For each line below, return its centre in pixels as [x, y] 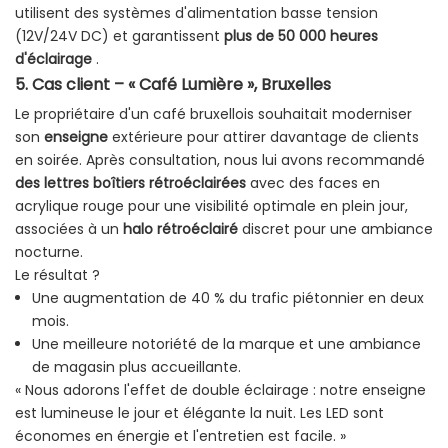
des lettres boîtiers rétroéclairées [130, 183]
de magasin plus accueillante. [136, 367]
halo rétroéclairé [180, 229]
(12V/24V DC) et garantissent [119, 36]
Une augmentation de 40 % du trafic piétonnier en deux [227, 298]
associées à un [69, 229]
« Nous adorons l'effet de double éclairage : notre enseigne [220, 390]
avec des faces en [313, 183]
